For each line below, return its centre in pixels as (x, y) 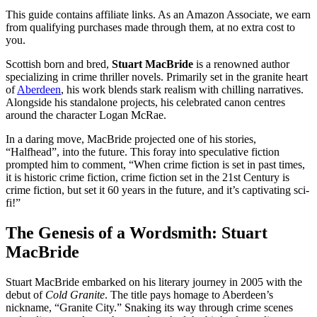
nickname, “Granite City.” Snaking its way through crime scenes (149, 307)
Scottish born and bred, (59, 64)
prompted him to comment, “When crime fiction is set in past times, (155, 164)
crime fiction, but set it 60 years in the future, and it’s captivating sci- (157, 190)
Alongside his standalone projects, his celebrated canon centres (145, 102)
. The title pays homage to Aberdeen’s (189, 294)
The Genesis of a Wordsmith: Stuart (137, 232)
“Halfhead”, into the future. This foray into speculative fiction (143, 151)
